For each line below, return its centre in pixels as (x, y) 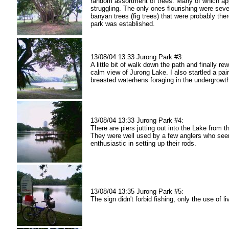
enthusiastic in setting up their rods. (143, 143)
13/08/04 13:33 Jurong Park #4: (137, 120)
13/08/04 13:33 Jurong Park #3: (137, 57)
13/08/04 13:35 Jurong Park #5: (137, 191)
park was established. (123, 24)
